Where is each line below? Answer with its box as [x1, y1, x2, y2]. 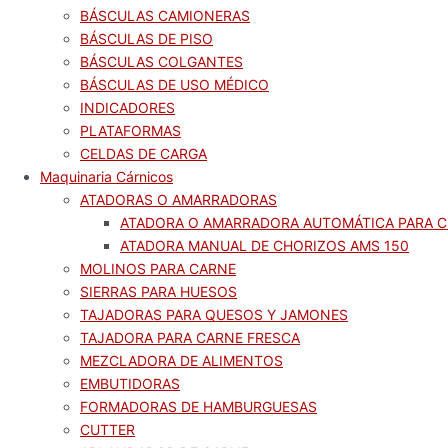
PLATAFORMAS [80, 122, 181, 139]
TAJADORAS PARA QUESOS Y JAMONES [80, 306, 348, 323]
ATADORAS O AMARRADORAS [80, 191, 277, 208]
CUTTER [80, 421, 135, 438]
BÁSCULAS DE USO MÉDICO [80, 76, 269, 93]
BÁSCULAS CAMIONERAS [80, 7, 250, 24]
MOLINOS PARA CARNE [80, 260, 236, 277]
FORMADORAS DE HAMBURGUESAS [80, 398, 317, 415]
